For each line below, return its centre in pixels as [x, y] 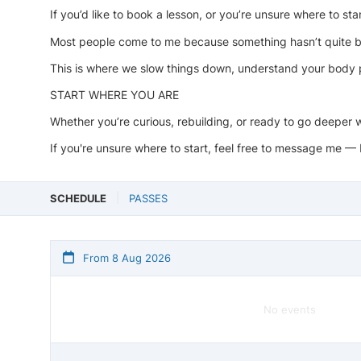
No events [290, 310]
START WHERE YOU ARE [114, 94]
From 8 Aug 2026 [125, 258]
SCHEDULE [78, 199]
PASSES [148, 199]
